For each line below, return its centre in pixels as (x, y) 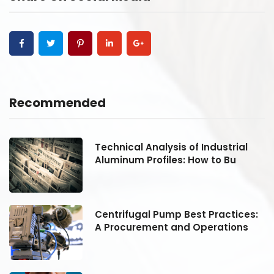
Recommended (57, 102)
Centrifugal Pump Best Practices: (176, 214)
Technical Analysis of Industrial (171, 147)
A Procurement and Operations (172, 227)
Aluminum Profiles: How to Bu (165, 160)
